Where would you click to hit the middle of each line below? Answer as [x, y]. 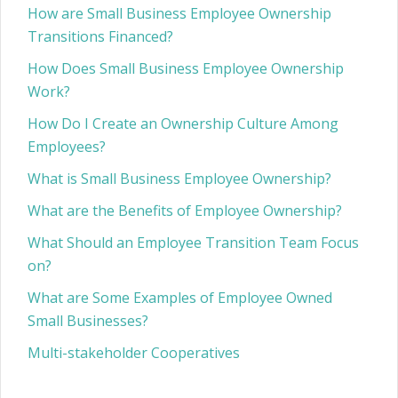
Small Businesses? [88, 321]
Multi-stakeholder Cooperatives [134, 353]
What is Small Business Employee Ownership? [179, 179]
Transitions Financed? [100, 36]
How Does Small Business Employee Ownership [186, 68]
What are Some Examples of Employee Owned [180, 298]
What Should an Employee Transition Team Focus [193, 243]
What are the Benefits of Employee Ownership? [185, 211]
